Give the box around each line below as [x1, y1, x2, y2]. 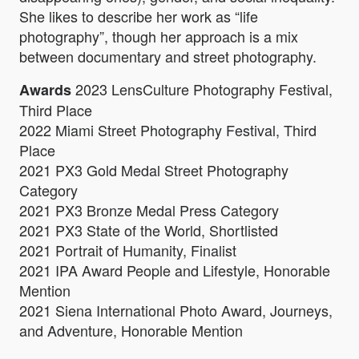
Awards [19, 79, 71, 101]
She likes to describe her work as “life [19, 6, 258, 27]
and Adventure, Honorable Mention [19, 320, 243, 341]
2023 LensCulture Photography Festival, [71, 79, 333, 100]
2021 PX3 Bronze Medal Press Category [19, 200, 279, 221]
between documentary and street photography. [19, 46, 317, 67]
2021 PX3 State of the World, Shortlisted [19, 220, 278, 241]
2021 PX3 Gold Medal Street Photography [19, 159, 288, 181]
